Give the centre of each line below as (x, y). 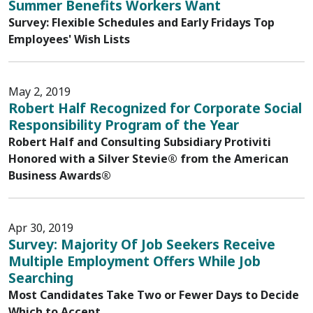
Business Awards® (60, 175)
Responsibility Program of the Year (124, 125)
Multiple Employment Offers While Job (134, 261)
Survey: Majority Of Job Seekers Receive (142, 244)
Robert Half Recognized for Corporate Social (155, 108)
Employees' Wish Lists (69, 39)
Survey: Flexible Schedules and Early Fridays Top (141, 22)
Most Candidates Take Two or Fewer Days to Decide (154, 295)
